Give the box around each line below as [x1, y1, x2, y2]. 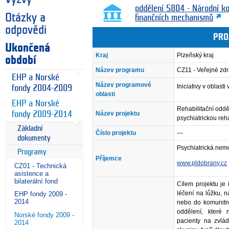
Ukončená [5, 42, 50, 54]
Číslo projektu [96, 129, 136, 136]
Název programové [96, 81, 152, 88]
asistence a [14, 170, 49, 178]
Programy [17, 148, 47, 156]
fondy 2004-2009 [12, 83, 73, 93]
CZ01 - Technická [14, 162, 66, 170]
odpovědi [5, 24, 47, 36]
